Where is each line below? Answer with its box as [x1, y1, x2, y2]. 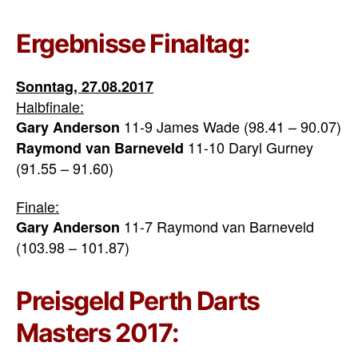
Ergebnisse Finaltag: [16, 27, 250, 59]
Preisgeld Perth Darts [16, 285, 261, 317]
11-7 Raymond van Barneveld [120, 216, 314, 237]
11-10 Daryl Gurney [184, 136, 313, 157]
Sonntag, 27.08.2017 [16, 75, 153, 97]
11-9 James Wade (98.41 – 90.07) [120, 115, 341, 137]
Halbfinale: [16, 95, 84, 117]
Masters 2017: [16, 317, 179, 349]
